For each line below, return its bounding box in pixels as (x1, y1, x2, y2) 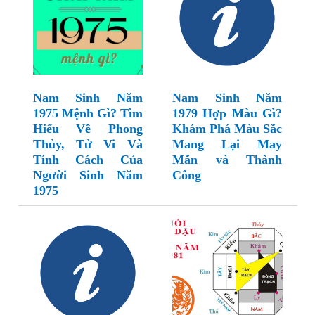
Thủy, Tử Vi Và (32, 137, 143, 152)
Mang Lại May (172, 137, 282, 152)
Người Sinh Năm (32, 168, 143, 183)
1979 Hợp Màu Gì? (172, 106, 282, 121)
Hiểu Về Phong (32, 122, 143, 136)
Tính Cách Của (32, 153, 143, 167)
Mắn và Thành (172, 153, 282, 167)
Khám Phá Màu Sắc (172, 122, 282, 136)
